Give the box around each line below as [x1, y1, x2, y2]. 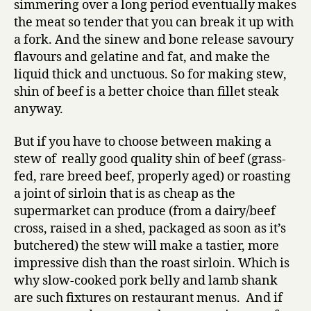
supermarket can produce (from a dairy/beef [14, 203, 276, 219]
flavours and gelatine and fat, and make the [14, 49, 270, 65]
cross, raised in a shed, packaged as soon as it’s [14, 221, 286, 237]
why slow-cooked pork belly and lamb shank [14, 273, 278, 289]
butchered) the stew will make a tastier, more [14, 238, 279, 254]
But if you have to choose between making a [14, 134, 271, 150]
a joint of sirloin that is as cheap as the [14, 186, 235, 202]
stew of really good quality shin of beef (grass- [14, 151, 286, 167]
